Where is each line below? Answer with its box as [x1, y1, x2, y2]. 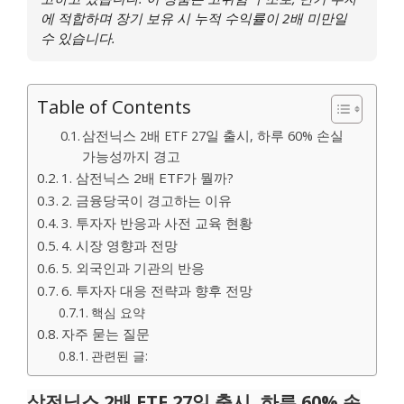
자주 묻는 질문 [61, 325, 151, 343]
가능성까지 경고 [82, 147, 181, 165]
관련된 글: [90, 347, 148, 364]
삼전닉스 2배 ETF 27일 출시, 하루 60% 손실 [82, 126, 344, 144]
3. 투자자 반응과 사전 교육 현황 [61, 214, 253, 232]
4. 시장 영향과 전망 [61, 236, 179, 254]
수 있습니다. [41, 29, 115, 47]
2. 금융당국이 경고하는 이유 [61, 191, 233, 209]
